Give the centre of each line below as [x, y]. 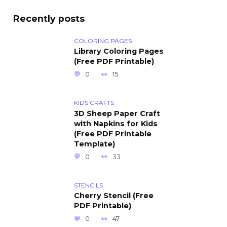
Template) [94, 144]
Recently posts [49, 18]
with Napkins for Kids [116, 124]
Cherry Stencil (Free [114, 196]
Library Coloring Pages [119, 51]
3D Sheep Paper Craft [117, 114]
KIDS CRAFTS [94, 103]
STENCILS [88, 185]
